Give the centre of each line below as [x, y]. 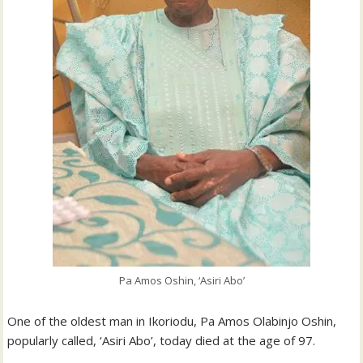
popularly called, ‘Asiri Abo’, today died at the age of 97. [162, 340]
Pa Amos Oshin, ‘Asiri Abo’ [181, 280]
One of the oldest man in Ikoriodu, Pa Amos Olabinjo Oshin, [172, 320]
